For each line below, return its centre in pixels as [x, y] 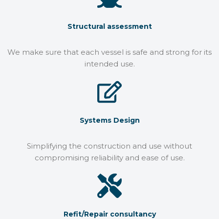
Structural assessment [109, 26]
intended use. [109, 64]
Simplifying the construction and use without [109, 146]
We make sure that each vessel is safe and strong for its [109, 52]
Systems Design [109, 120]
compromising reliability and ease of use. [109, 158]
